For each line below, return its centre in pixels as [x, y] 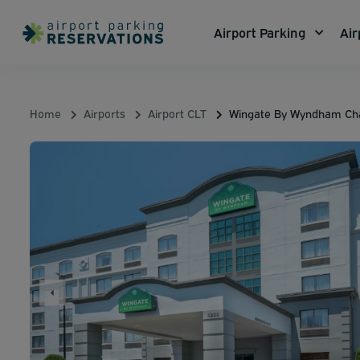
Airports [104, 113]
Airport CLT [177, 113]
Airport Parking [260, 32]
